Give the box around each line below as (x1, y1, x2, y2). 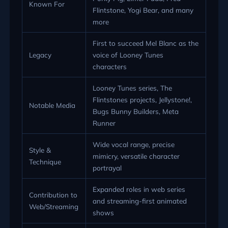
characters (93, 62, 127, 71)
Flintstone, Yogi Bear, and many (93, 5, 194, 14)
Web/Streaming (29, 202, 79, 211)
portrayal (93, 163, 122, 172)
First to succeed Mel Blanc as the (93, 38, 199, 47)
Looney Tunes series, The (93, 83, 173, 92)
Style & (29, 145, 51, 154)
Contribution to (29, 190, 78, 199)
